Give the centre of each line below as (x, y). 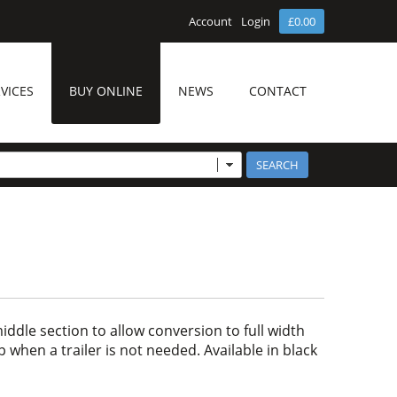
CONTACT (278, 91)
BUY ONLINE (106, 91)
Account (210, 21)
